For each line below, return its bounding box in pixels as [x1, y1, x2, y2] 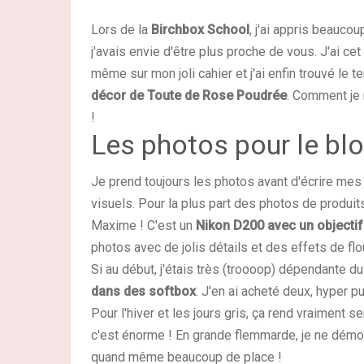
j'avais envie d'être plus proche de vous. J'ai [91, 44, 340, 59]
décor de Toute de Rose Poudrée [91, 88, 287, 103]
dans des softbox [91, 284, 196, 299]
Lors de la [91, 22, 151, 37]
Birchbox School [151, 22, 249, 37]
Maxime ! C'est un [91, 218, 196, 233]
